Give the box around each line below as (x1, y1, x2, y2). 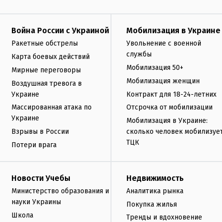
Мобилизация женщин (126, 76, 200, 85)
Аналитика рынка (126, 186, 183, 195)
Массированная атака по (11, 103, 92, 112)
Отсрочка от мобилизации (126, 103, 213, 112)
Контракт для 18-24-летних (126, 90, 217, 99)
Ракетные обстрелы (11, 39, 78, 48)
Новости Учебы (11, 173, 70, 183)
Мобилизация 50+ (126, 63, 183, 72)
